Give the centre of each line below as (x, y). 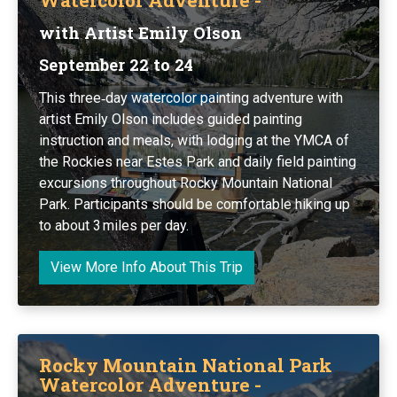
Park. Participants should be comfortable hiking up (195, 204)
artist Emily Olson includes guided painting (171, 119)
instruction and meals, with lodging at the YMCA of (194, 140)
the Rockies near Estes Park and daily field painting (198, 161)
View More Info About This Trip (147, 267)
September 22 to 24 (116, 64)
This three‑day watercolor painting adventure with (191, 97)
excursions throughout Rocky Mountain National (186, 183)
